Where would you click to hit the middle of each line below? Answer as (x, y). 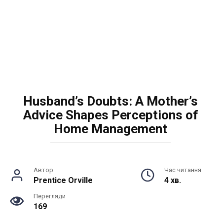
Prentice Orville (63, 180)
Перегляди (50, 196)
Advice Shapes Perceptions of (110, 115)
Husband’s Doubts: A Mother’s (110, 101)
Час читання (183, 170)
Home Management (110, 129)
